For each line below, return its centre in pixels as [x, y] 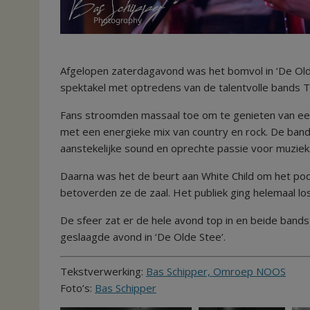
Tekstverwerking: [103, 271]
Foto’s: [77, 288]
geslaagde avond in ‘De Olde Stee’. [143, 237]
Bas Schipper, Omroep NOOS [216, 271]
